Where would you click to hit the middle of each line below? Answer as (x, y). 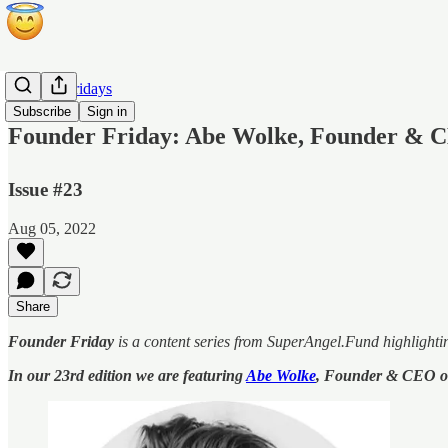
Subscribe (42, 111)
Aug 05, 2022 (52, 228)
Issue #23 (45, 189)
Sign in (107, 111)
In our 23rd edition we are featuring (127, 375)
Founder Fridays (60, 88)
